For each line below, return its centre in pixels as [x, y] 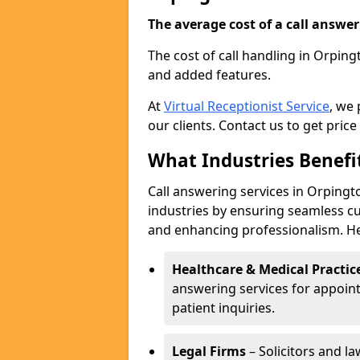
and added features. [209, 75]
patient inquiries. [223, 308]
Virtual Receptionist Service [247, 106]
